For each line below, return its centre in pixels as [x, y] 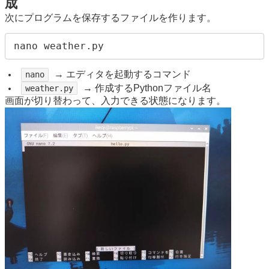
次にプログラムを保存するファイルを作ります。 [110, 17]
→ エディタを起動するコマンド [122, 74]
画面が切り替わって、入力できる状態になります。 [115, 101]
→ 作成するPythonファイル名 [146, 88]
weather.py [49, 88]
